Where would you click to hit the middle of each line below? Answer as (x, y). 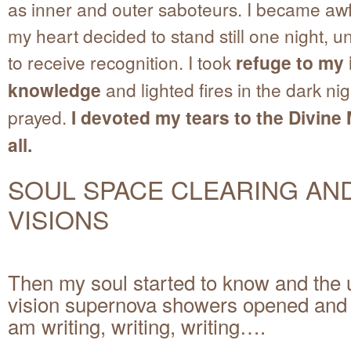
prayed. (40, 116)
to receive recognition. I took (122, 62)
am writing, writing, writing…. (137, 326)
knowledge (54, 89)
